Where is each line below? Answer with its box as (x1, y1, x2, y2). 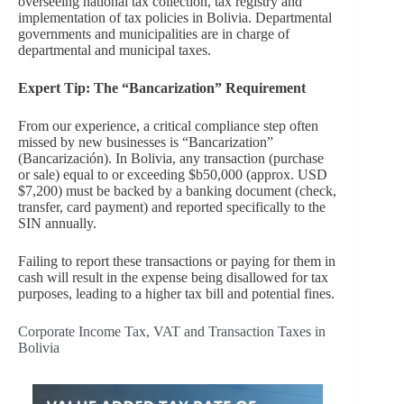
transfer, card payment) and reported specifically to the (18, 198, 326, 215)
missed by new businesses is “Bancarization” (18, 133, 273, 150)
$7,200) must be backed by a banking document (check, (18, 182, 336, 198)
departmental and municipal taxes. (18, 41, 211, 58)
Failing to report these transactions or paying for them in (18, 252, 335, 269)
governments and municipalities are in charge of (18, 25, 289, 41)
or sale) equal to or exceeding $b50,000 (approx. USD (18, 166, 327, 182)
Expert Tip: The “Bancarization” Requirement (18, 79, 306, 96)
